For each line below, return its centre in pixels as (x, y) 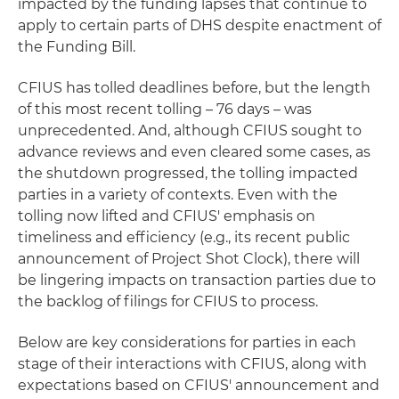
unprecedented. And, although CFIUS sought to (190, 130)
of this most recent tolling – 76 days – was (165, 109)
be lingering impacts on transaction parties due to (197, 280)
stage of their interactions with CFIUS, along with (192, 363)
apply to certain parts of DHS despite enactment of (199, 25)
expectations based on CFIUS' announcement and (199, 385)
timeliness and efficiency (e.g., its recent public (184, 237)
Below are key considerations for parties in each (187, 342)
